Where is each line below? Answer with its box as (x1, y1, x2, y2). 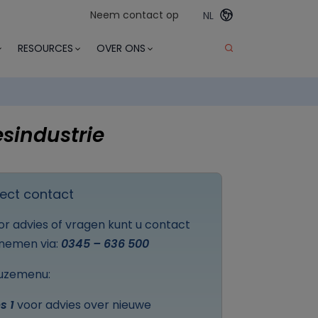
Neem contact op (90, 8, 179, 22)
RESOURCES (18, 40, 74, 55)
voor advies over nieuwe (14, 297, 152, 314)
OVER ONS (97, 40, 146, 55)
